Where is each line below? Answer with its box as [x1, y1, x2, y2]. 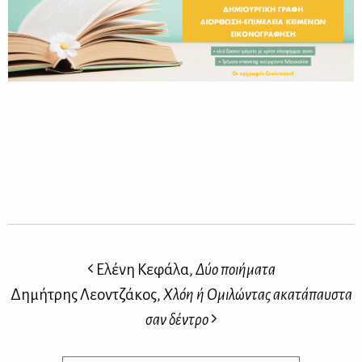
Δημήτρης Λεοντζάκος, [10, 285, 163, 303]
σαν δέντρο [145, 310, 208, 328]
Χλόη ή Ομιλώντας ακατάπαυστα [162, 285, 352, 303]
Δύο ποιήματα [195, 260, 276, 278]
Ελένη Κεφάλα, [93, 260, 196, 278]
